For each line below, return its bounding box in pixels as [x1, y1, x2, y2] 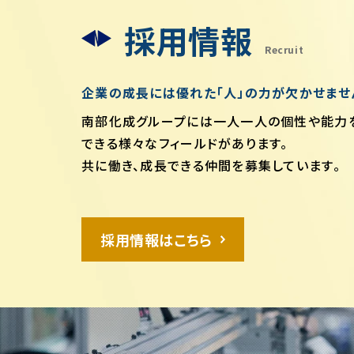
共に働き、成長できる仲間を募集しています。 [81, 156, 341, 175]
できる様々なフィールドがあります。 [81, 134, 288, 153]
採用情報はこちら [100, 229, 213, 250]
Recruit [265, 43, 304, 56]
